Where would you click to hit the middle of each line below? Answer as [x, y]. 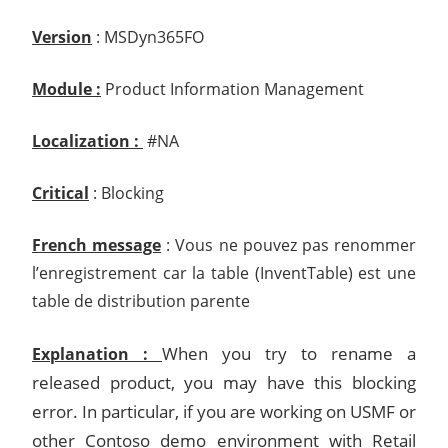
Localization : [87, 140]
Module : [66, 88]
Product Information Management [232, 88]
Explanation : [97, 353]
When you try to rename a [289, 353]
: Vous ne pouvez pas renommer [289, 244]
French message [97, 244]
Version [62, 36]
